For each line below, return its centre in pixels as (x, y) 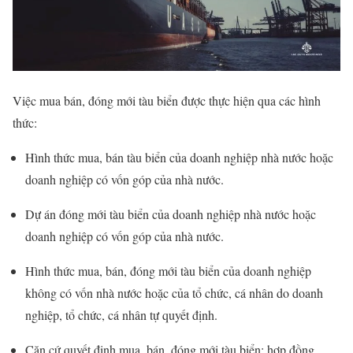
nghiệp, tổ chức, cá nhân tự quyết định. (121, 314)
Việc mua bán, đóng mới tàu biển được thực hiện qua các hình (167, 100)
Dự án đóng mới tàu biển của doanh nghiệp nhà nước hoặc (171, 214)
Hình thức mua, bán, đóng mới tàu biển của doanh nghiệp (168, 270)
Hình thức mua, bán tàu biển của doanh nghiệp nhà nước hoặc (179, 157)
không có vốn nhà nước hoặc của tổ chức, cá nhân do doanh (174, 292)
